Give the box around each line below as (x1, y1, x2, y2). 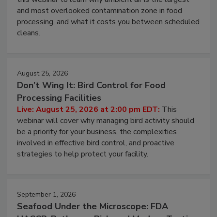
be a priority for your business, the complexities (17, 126, 177, 138)
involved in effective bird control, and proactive (17, 138, 174, 149)
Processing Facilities (17, 92, 101, 104)
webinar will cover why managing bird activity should (17, 115, 194, 126)
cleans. (17, 28, 40, 39)
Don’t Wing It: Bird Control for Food (17, 79, 166, 92)
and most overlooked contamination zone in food (17, 5, 182, 16)
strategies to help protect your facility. (17, 149, 148, 160)
